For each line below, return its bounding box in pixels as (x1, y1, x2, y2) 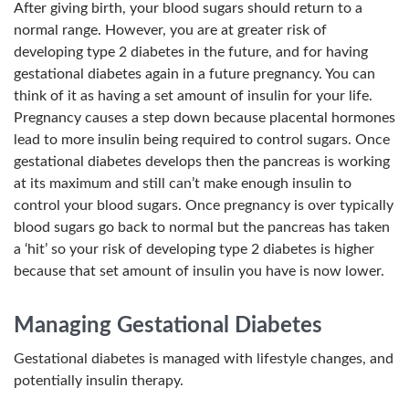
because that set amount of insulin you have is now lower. (14, 264, 384, 278)
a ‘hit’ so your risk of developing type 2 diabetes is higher (14, 242, 374, 257)
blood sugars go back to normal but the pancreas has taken (14, 220, 390, 235)
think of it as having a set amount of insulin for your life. (14, 89, 372, 103)
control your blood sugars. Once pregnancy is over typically (14, 198, 393, 213)
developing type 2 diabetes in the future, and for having (14, 45, 368, 59)
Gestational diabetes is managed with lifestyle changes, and (14, 351, 393, 366)
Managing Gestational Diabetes (14, 315, 322, 337)
